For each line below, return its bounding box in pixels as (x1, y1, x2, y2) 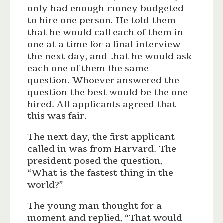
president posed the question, (27, 155, 163, 167)
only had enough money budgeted (27, 2, 184, 15)
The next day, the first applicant (27, 131, 175, 143)
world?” (27, 179, 63, 191)
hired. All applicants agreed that (27, 98, 177, 111)
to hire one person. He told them (27, 14, 176, 27)
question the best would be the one (27, 86, 188, 99)
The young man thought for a (27, 200, 162, 212)
